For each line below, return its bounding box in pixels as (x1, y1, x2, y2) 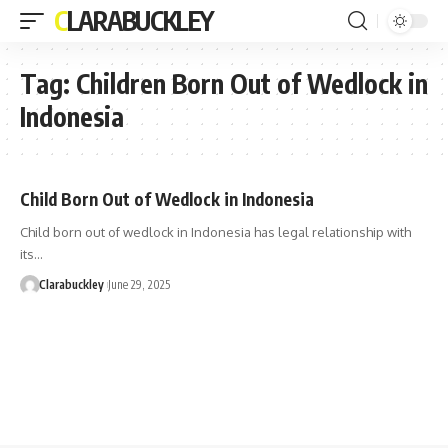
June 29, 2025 (107, 277, 170, 292)
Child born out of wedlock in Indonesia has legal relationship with (20, 224, 411, 240)
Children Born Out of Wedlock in (76, 67, 428, 100)
